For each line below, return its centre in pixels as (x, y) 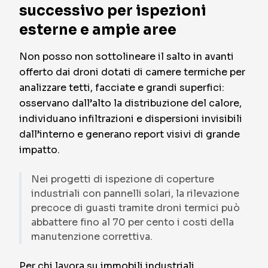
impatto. (39, 150)
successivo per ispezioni (113, 11)
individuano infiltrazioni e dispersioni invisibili (131, 119)
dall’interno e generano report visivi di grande (130, 134)
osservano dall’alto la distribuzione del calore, (130, 103)
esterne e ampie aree (98, 30)
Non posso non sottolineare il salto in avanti (127, 57)
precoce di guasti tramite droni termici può (135, 208)
